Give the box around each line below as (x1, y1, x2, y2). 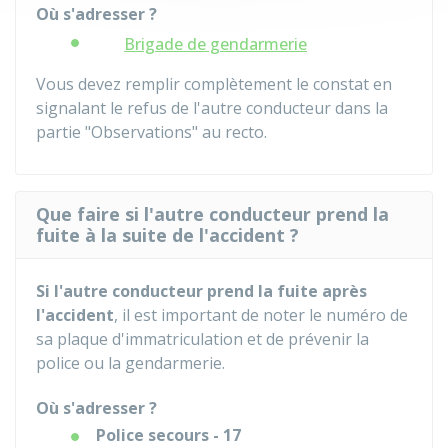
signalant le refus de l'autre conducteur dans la (36, 97, 388, 119)
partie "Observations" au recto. (36, 121, 267, 143)
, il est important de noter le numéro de (114, 304, 408, 326)
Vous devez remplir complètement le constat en (36, 73, 392, 95)
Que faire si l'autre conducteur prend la (36, 202, 389, 226)
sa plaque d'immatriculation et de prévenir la (36, 328, 369, 350)
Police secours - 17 (96, 424, 241, 446)
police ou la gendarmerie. (36, 352, 225, 374)
